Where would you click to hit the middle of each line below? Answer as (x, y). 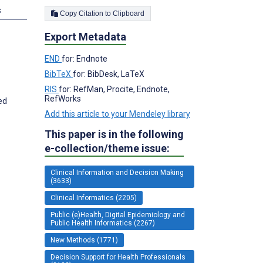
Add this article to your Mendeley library (117, 114)
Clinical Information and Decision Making (117, 172)
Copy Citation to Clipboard (129, 13)
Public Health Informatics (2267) (103, 223)
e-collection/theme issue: (107, 148)
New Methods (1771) (84, 240)
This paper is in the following (114, 134)
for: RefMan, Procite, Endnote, (114, 89)
